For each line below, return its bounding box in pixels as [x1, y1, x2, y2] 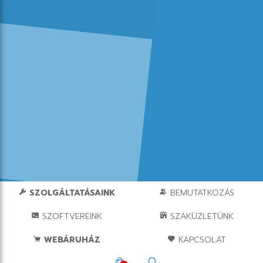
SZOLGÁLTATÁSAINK [26, 187, 115, 200]
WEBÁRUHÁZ [41, 234, 100, 247]
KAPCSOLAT [175, 234, 226, 247]
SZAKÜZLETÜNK [167, 210, 234, 223]
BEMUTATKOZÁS [167, 187, 234, 200]
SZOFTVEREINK [39, 210, 102, 223]
